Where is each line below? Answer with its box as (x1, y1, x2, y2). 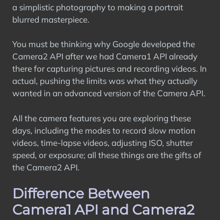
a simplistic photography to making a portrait (12, 1, 183, 12)
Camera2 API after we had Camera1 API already (12, 51, 197, 61)
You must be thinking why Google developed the (12, 39, 195, 49)
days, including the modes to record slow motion (12, 125, 195, 136)
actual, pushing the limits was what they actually (12, 76, 197, 86)
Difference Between (12, 185, 150, 202)
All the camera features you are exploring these (12, 112, 191, 123)
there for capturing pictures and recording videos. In (12, 63, 207, 74)
